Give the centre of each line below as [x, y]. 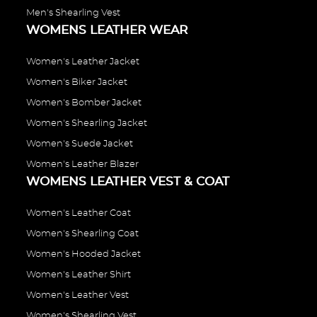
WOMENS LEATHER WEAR [107, 30]
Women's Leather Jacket [83, 62]
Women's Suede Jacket [80, 144]
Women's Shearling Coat [82, 234]
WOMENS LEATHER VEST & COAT [128, 181]
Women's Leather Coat [79, 213]
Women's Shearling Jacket [87, 123]
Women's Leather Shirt [79, 275]
